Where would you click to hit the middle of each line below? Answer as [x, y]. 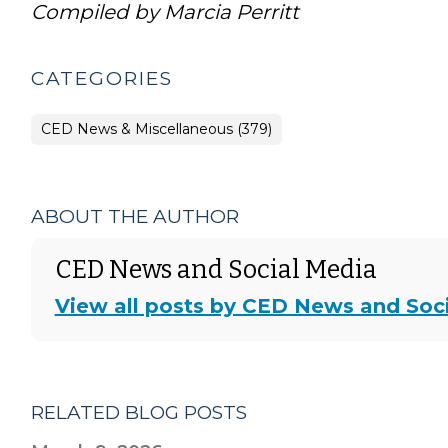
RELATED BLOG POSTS [138, 412]
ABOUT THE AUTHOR [134, 216]
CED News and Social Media [215, 269]
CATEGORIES [101, 78]
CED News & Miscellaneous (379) [156, 128]
